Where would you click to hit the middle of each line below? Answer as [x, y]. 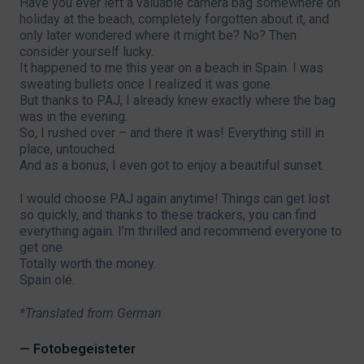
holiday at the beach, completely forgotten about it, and [174, 19]
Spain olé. [47, 279]
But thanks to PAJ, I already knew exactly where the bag [178, 100]
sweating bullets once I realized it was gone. [146, 84]
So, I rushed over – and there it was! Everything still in [172, 133]
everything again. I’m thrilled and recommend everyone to [181, 231]
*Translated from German [91, 313]
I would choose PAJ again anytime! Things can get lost [175, 198]
